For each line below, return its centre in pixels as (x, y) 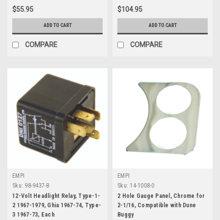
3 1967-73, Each (33, 214)
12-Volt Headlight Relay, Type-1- (56, 196)
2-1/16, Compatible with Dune (157, 205)
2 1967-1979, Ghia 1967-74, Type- (57, 205)
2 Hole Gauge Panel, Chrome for (161, 196)
